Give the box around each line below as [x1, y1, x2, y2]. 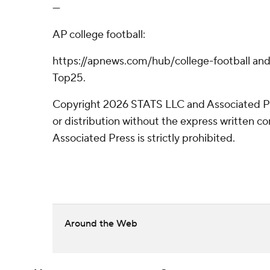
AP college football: [52, 28, 145, 42]
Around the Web [64, 218, 137, 230]
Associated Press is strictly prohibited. [52, 131, 235, 145]
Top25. [52, 71, 86, 85]
